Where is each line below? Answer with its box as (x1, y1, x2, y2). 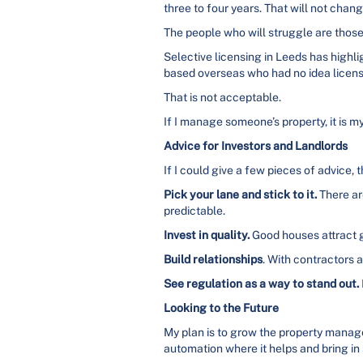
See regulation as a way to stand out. (164, 277, 359, 290)
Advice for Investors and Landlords (164, 139, 348, 152)
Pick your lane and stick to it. (164, 188, 319, 201)
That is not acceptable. (164, 91, 281, 104)
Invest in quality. (164, 228, 250, 241)
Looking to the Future (164, 301, 279, 314)
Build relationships (164, 253, 263, 266)
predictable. (164, 204, 225, 217)
